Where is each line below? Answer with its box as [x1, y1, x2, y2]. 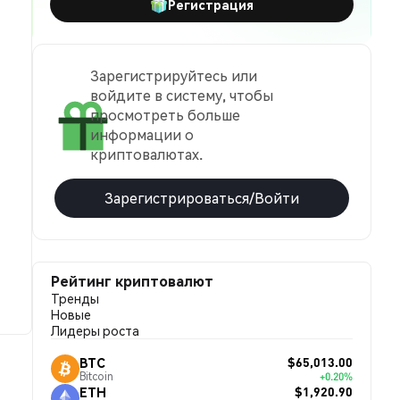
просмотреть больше [90, 105, 240, 124]
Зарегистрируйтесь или [90, 66, 257, 85]
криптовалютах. [90, 145, 203, 163]
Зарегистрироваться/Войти [104, 188, 299, 207]
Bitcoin [79, 369, 113, 383]
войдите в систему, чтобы [90, 86, 273, 104]
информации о [90, 125, 194, 144]
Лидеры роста [51, 322, 139, 338]
